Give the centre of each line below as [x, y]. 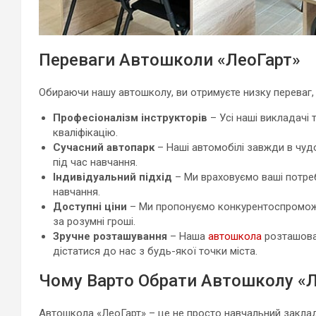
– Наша [188, 237]
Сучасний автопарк [104, 148]
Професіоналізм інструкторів [130, 118]
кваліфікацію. [85, 133]
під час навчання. [95, 163]
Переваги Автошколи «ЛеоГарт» [170, 60]
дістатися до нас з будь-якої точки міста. [155, 251]
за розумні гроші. [94, 222]
